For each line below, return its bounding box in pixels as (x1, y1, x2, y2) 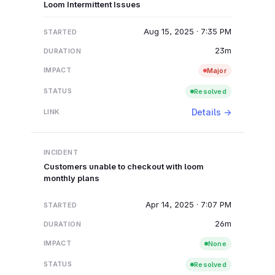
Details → (191, 106, 231, 117)
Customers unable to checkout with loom (43, 161, 204, 171)
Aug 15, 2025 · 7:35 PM (143, 26, 231, 36)
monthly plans (43, 172, 99, 183)
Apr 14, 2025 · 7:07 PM (145, 199, 231, 209)
